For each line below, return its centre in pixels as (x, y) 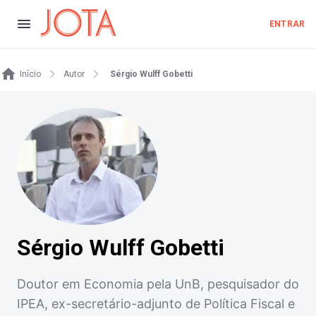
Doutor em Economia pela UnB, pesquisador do (158, 284)
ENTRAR (287, 24)
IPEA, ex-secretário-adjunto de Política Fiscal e (156, 304)
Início (30, 74)
